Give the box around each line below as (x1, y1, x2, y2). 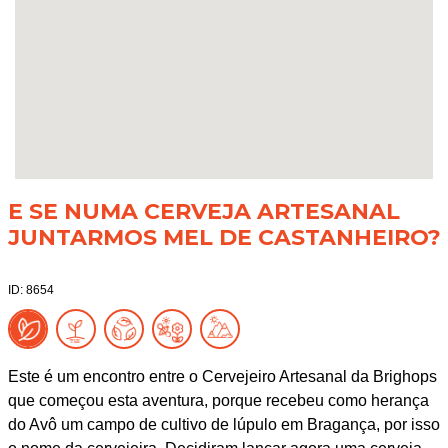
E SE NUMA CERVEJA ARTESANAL (7, 198, 400, 225)
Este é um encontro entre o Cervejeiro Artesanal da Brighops (7, 368, 437, 385)
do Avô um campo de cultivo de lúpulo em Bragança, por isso (7, 416, 440, 433)
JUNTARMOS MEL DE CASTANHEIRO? (7, 224, 441, 251)
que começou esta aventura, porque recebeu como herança (7, 392, 429, 409)
